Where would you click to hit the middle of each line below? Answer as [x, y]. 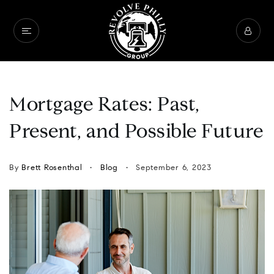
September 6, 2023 [172, 168]
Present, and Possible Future [136, 133]
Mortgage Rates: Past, [105, 106]
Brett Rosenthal [52, 168]
